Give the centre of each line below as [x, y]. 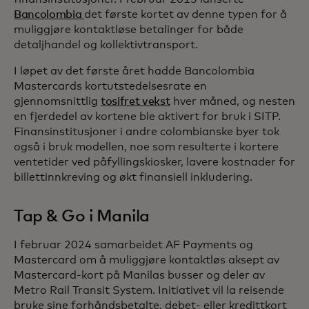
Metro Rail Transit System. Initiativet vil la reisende [149, 291]
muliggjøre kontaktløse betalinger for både [129, 30]
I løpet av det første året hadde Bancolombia [134, 71]
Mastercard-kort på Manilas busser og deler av [139, 276]
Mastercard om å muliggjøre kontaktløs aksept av [147, 260]
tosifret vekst [136, 102]
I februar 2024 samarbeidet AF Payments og [133, 245]
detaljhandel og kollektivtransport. [106, 45]
